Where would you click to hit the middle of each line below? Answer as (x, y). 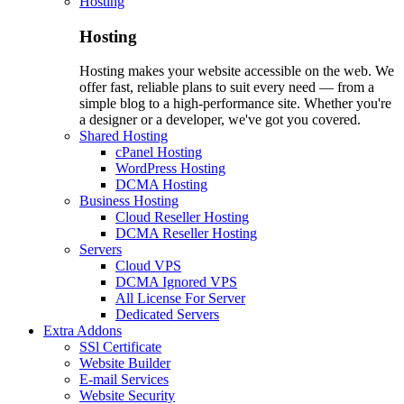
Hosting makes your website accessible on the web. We (237, 71)
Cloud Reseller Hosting (182, 217)
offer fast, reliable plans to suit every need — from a (227, 87)
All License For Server (180, 298)
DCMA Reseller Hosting (186, 234)
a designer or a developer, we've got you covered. (220, 120)
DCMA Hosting (161, 185)
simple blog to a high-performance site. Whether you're (235, 104)
